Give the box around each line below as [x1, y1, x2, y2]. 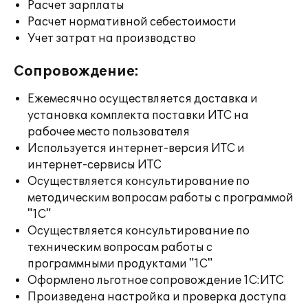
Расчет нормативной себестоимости [27, 15, 236, 29]
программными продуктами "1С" [27, 257, 212, 271]
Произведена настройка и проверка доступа [27, 290, 287, 304]
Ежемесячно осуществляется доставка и [27, 92, 258, 106]
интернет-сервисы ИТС [27, 158, 162, 172]
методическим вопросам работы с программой [27, 191, 294, 205]
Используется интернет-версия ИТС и [27, 142, 245, 155]
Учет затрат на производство [27, 32, 196, 45]
